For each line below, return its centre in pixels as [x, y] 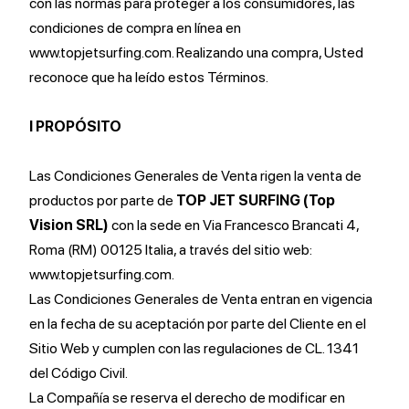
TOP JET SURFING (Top [256, 200]
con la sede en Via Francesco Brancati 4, [234, 225]
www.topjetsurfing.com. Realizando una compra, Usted [196, 52]
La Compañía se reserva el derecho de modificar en [187, 398]
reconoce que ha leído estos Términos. [149, 77]
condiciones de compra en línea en [135, 28]
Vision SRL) [69, 225]
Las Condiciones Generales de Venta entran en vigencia [201, 299]
